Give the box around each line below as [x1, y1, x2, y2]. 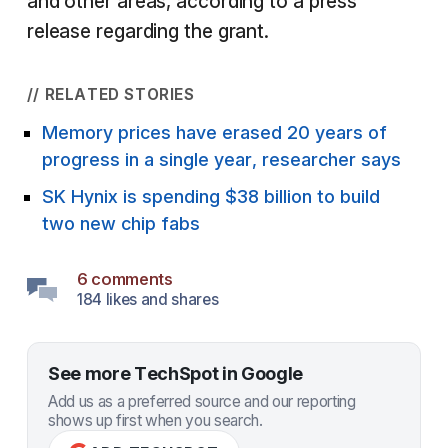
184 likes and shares [76, 290, 219, 309]
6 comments [76, 269, 173, 289]
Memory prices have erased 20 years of [41, 122, 387, 143]
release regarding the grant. [26, 20, 270, 43]
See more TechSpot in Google [47, 363, 303, 384]
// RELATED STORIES [26, 85, 195, 104]
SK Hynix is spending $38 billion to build [41, 186, 380, 207]
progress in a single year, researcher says [41, 149, 401, 170]
